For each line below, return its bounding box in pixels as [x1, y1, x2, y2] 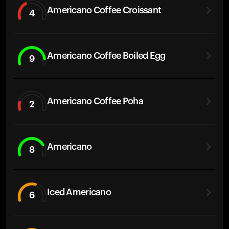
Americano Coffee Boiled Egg [47, 51, 166, 60]
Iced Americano [47, 187, 111, 197]
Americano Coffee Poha [47, 96, 143, 106]
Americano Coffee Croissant [47, 5, 162, 15]
